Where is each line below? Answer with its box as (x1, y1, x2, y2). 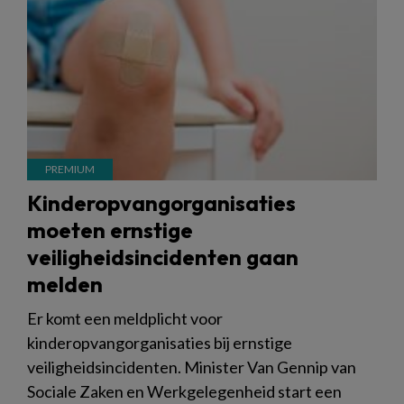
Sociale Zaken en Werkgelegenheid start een (27, 381, 342, 401)
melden (27, 270, 103, 298)
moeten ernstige (27, 216, 193, 243)
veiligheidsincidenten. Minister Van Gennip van (27, 356, 356, 377)
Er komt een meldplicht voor (27, 308, 223, 328)
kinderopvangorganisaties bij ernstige (27, 332, 292, 353)
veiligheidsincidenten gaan (27, 243, 298, 271)
